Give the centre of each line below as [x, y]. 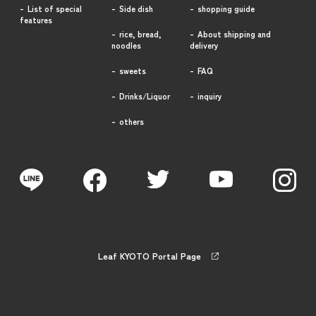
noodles [127, 45]
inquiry [209, 96]
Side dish [136, 9]
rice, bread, [141, 34]
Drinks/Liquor [145, 96]
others [132, 122]
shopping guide [226, 9]
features [36, 20]
